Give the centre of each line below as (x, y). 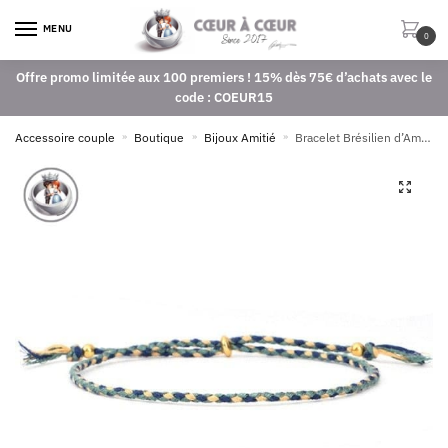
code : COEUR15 (224, 97)
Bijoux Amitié (239, 137)
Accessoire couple (65, 137)
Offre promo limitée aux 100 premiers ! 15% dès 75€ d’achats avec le (224, 77)
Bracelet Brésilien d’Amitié (358, 137)
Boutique (159, 137)
